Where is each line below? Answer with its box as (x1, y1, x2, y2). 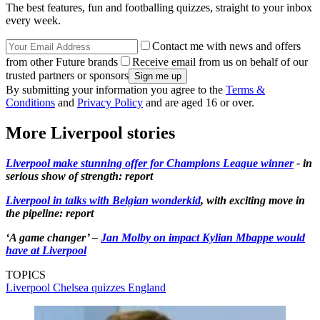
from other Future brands (6, 55, 118, 68)
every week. (6, 14, 61, 26)
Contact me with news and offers (152, 39, 301, 52)
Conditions (6, 96, 55, 109)
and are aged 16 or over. (143, 96, 254, 109)
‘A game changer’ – (6, 231, 101, 244)
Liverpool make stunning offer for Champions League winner (6, 156, 294, 169)
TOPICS (6, 268, 46, 281)
